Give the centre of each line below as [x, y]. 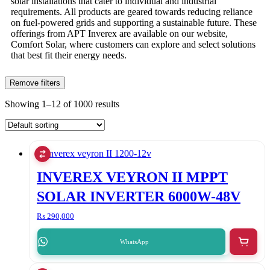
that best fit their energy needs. [69, 55]
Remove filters [35, 83]
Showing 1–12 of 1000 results [62, 104]
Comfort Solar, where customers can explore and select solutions [133, 45]
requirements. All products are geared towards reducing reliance [132, 12]
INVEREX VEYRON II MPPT [132, 177]
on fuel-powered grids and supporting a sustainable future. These [134, 23]
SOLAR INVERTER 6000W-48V [139, 197]
